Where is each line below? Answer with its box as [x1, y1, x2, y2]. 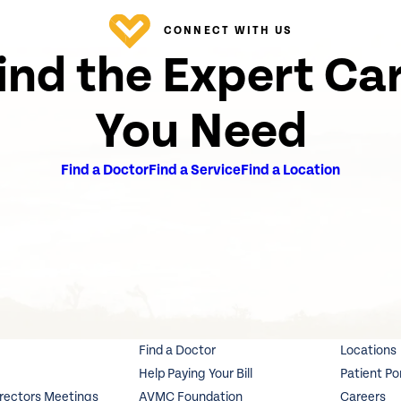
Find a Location [241, 162, 340, 179]
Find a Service [149, 162, 241, 179]
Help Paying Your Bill [138, 367, 252, 381]
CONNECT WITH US [163, 24, 293, 38]
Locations [340, 344, 397, 358]
